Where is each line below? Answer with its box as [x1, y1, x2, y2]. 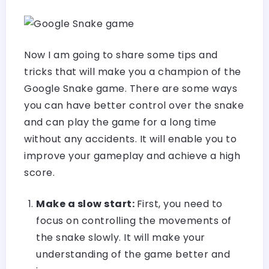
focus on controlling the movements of [36, 213, 232, 228]
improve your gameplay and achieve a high [24, 148, 240, 163]
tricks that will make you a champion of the [24, 64, 241, 79]
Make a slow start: [36, 196, 137, 211]
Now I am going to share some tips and [24, 47, 218, 62]
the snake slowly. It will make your [36, 230, 205, 244]
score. [24, 165, 55, 180]
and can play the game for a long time [24, 115, 217, 129]
